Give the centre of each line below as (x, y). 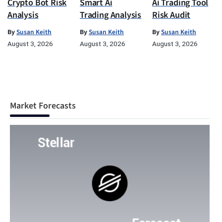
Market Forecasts (43, 106)
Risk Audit (171, 15)
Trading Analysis (111, 15)
